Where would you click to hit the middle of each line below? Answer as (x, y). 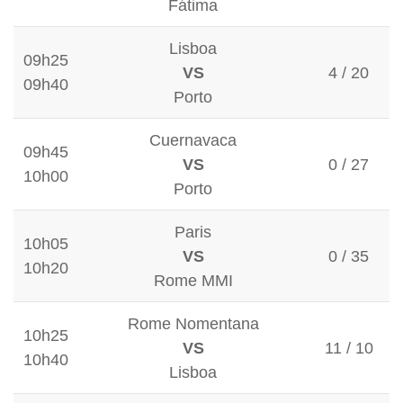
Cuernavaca (193, 140)
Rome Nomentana (193, 324)
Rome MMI (193, 281)
